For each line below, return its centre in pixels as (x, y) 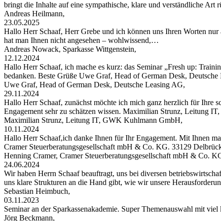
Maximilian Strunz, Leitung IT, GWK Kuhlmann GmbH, (94, 120)
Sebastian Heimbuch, (38, 191)
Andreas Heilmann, (35, 14)
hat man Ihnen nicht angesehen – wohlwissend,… (81, 40)
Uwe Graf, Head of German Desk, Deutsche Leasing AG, (95, 85)
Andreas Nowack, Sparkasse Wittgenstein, (71, 49)
